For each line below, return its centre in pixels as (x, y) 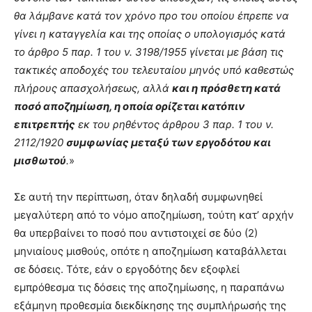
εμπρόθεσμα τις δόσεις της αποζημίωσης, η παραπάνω (149, 288)
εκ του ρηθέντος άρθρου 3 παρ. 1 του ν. (174, 125)
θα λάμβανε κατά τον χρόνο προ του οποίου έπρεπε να (151, 16)
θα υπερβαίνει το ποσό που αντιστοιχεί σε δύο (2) (136, 233)
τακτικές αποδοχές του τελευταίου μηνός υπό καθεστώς (154, 70)
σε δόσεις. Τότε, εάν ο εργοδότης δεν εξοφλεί (127, 270)
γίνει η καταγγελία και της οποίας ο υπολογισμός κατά (150, 34)
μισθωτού (40, 161)
